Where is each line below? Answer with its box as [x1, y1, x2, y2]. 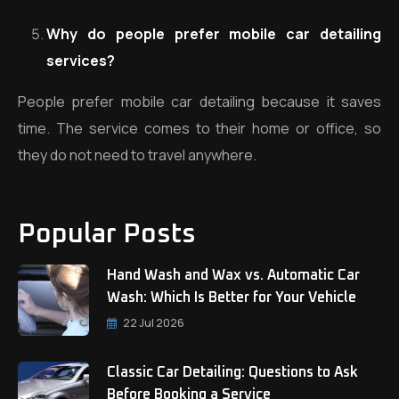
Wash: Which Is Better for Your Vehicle [107, 290, 356, 305]
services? [46, 51, 115, 70]
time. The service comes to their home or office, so [18, 118, 381, 138]
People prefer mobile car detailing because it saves [18, 92, 381, 111]
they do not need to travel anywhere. [18, 145, 256, 165]
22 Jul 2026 [123, 315, 184, 330]
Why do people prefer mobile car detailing [46, 24, 381, 44]
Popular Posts [18, 221, 196, 248]
